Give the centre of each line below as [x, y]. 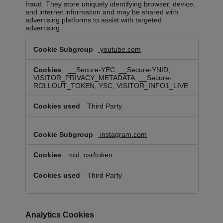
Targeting [42, 43]
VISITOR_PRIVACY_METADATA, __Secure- [103, 78]
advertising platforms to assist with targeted [94, 20]
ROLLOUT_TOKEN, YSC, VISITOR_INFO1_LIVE [111, 86]
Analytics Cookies [60, 215]
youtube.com [120, 50]
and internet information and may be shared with [102, 12]
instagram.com [123, 135]
